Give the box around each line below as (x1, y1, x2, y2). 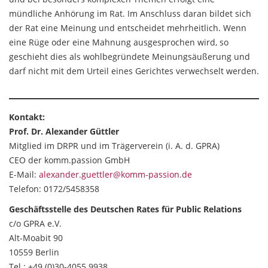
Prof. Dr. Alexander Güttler (9, 126, 119, 137)
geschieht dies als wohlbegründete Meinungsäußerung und (9, 51, 250, 62)
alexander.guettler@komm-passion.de (39, 169, 192, 180)
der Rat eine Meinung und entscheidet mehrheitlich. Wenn (9, 22, 246, 33)
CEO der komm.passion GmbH (9, 154, 130, 166)
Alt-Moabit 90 (9, 232, 63, 243)
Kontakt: (9, 111, 45, 123)
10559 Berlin (9, 246, 59, 258)
